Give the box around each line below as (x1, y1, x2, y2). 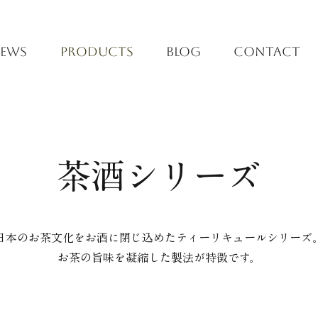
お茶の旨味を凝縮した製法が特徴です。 (57, 251, 261, 263)
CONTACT (234, 44, 300, 59)
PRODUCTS (60, 44, 133, 59)
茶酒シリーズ (57, 158, 261, 193)
